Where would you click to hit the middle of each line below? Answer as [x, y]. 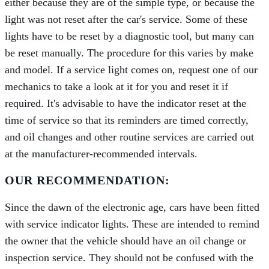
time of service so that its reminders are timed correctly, [127, 120]
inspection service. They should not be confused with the [129, 257]
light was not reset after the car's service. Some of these [126, 19]
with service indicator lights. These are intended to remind [132, 224]
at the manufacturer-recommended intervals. [101, 153]
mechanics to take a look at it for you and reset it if [116, 86]
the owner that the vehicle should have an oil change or [125, 240]
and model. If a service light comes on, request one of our [131, 69]
